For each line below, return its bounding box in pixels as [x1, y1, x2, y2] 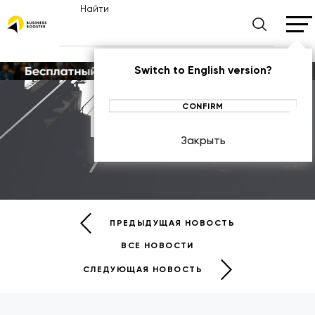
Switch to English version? [134, 63, 272, 77]
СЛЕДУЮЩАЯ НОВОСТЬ [82, 264, 203, 275]
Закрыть [180, 133, 226, 147]
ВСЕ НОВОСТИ [121, 240, 194, 250]
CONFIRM [182, 101, 224, 111]
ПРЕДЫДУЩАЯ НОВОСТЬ [110, 218, 236, 229]
